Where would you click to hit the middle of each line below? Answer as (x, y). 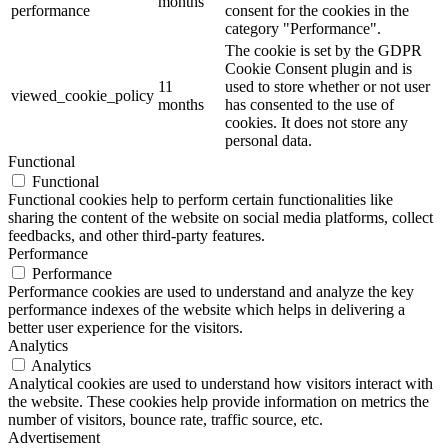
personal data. (268, 140)
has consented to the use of (309, 104)
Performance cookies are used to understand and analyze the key (211, 291)
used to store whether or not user (327, 86)
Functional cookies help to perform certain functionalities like (200, 199)
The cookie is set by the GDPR (323, 50)
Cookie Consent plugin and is (318, 68)
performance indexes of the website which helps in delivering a (206, 309)
